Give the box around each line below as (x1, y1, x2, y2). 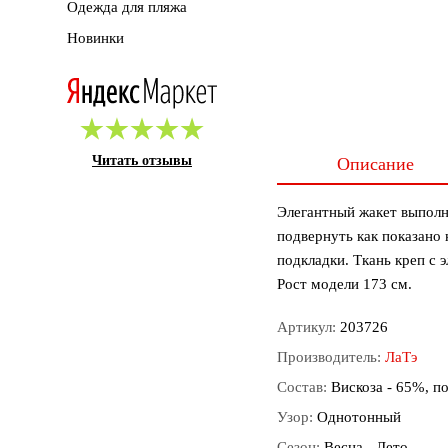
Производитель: (277, 349, 385, 366)
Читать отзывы (92, 152, 192, 168)
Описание (337, 154, 415, 175)
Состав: (277, 379, 331, 396)
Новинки (67, 30, 124, 47)
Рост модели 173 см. (277, 276, 412, 293)
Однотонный (317, 409, 401, 426)
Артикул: (277, 319, 340, 336)
